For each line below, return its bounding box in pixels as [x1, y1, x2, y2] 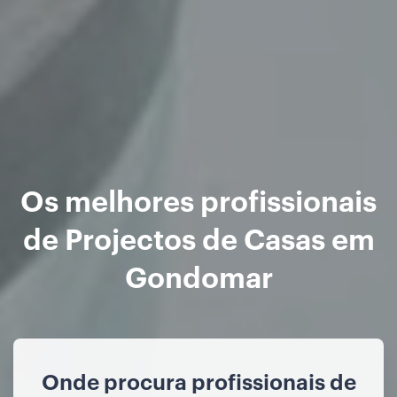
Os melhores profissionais [20, 180, 377, 219]
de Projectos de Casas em [22, 218, 375, 257]
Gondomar [124, 256, 273, 295]
